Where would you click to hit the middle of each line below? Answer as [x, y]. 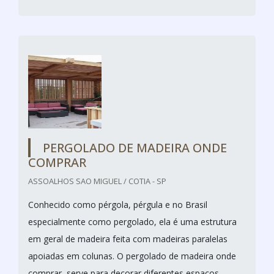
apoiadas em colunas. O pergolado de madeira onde [132, 256]
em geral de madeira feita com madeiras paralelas [128, 239]
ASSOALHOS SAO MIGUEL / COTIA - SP [97, 181]
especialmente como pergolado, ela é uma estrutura [132, 221]
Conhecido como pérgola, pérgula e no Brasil [118, 204]
